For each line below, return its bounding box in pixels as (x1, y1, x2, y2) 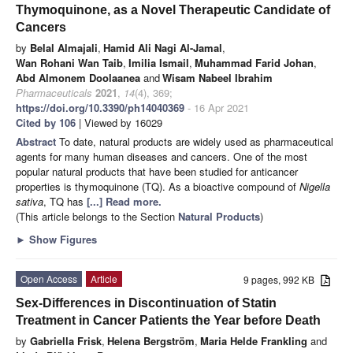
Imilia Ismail (128, 54, 189, 70)
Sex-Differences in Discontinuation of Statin (16, 295, 277, 310)
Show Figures (26, 231, 97, 247)
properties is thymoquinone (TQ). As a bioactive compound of (16, 178, 299, 194)
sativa (16, 193, 43, 209)
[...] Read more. (87, 193, 162, 209)
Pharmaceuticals (16, 84, 92, 100)
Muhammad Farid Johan (195, 54, 314, 70)
